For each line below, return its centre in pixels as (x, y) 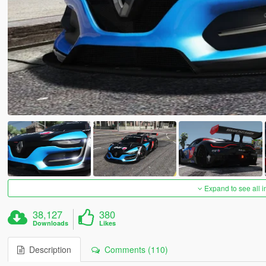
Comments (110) (134, 250)
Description (47, 250)
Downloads (51, 223)
